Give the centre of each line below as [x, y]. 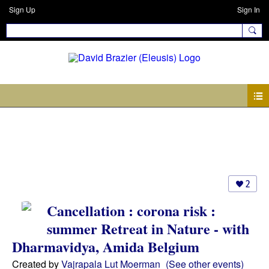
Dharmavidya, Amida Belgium [106, 246]
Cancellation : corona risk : [131, 210]
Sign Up [22, 9]
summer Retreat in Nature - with [148, 228]
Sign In [249, 9]
